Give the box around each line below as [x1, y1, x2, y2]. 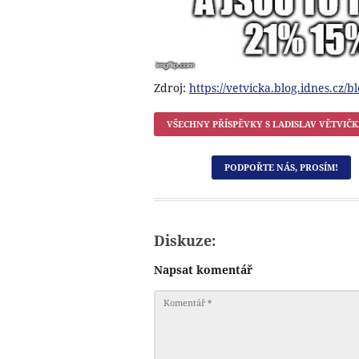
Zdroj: [154, 79, 189, 95]
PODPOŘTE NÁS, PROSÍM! [224, 160, 338, 173]
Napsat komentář [154, 261, 252, 277]
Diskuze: [154, 230, 216, 250]
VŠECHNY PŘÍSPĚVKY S [167, 117, 272, 130]
